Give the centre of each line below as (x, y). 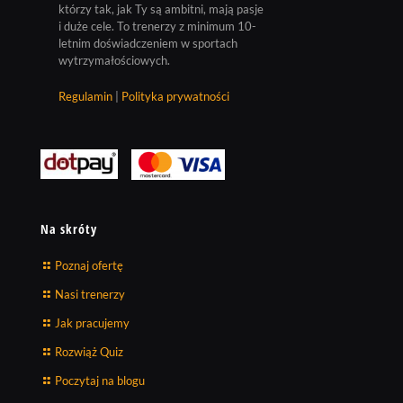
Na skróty (69, 229)
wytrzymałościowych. (114, 61)
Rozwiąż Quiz (89, 352)
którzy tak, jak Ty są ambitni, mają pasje (161, 9)
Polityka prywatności (175, 97)
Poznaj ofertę (89, 265)
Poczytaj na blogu (100, 381)
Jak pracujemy (92, 323)
